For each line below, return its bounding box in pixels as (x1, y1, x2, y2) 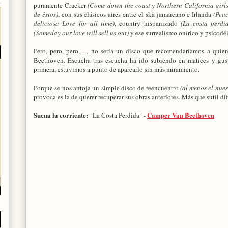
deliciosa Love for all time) (34, 18, 115, 28)
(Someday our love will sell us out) (34, 27, 129, 37)
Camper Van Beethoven (147, 109, 214, 120)
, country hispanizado (115, 18, 181, 28)
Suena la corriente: (34, 109, 88, 120)
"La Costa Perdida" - (88, 110, 147, 120)
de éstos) (34, 9, 58, 19)
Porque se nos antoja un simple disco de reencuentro (34, 82, 180, 92)
